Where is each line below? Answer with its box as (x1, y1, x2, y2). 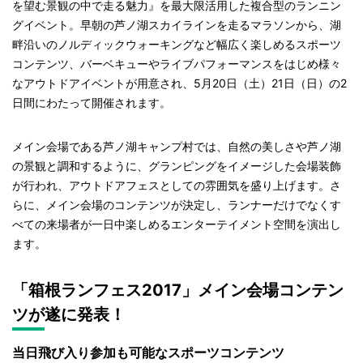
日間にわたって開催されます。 (12, 96, 171, 109)
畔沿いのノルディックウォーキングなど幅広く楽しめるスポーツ (12, 37, 341, 51)
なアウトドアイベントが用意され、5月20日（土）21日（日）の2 (12, 76, 347, 90)
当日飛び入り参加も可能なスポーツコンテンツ (12, 344, 284, 361)
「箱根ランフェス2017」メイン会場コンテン (12, 280, 344, 300)
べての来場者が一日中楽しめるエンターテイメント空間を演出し (12, 217, 341, 231)
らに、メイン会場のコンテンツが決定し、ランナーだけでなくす (12, 198, 341, 211)
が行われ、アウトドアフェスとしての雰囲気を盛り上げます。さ (12, 178, 341, 192)
